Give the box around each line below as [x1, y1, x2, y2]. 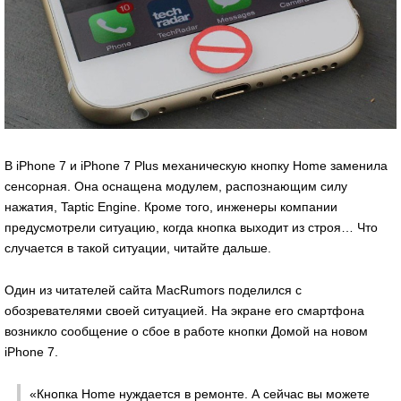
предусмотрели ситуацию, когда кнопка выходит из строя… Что [4, 220, 378, 235]
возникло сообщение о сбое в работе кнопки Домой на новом [4, 324, 368, 339]
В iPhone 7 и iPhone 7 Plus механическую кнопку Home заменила [4, 158, 388, 174]
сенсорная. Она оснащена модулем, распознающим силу [4, 179, 347, 194]
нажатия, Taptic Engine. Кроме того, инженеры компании [4, 200, 337, 215]
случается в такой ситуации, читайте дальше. [4, 241, 271, 256]
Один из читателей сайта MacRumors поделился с [4, 283, 302, 298]
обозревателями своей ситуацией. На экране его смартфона [4, 303, 364, 319]
